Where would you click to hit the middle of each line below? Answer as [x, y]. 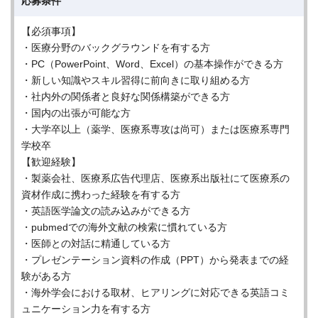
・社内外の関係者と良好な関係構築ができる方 [126, 97]
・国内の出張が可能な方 [76, 113]
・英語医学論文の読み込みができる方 [106, 211]
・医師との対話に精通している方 [96, 243]
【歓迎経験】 [51, 162]
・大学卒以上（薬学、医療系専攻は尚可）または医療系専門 [155, 129]
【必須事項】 [51, 31]
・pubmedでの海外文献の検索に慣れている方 [124, 227]
